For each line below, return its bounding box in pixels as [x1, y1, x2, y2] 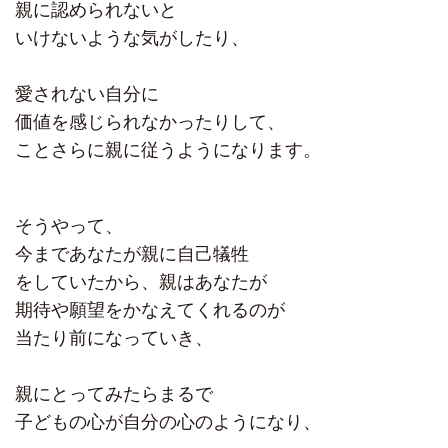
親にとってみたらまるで [15, 384, 213, 405]
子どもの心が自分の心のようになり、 [15, 412, 321, 433]
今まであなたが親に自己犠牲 [15, 244, 249, 265]
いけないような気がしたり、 [15, 28, 249, 49]
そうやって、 [15, 216, 123, 237]
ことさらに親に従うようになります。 [15, 140, 321, 161]
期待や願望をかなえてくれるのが [15, 300, 285, 321]
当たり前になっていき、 [15, 328, 213, 349]
